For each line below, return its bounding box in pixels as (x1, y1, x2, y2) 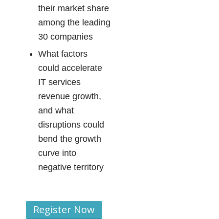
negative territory (38, 162, 104, 173)
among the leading (38, 18, 110, 28)
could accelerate (38, 63, 102, 73)
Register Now (33, 203, 95, 217)
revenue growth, (38, 91, 101, 102)
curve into (38, 148, 76, 158)
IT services (38, 77, 81, 88)
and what (38, 106, 74, 116)
